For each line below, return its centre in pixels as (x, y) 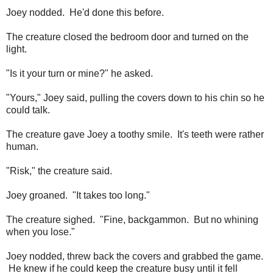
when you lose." (41, 232)
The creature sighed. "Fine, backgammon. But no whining (132, 219)
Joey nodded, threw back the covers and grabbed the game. (135, 256)
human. (22, 146)
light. (16, 49)
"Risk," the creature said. (59, 171)
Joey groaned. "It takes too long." (78, 195)
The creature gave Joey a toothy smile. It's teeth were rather (135, 134)
